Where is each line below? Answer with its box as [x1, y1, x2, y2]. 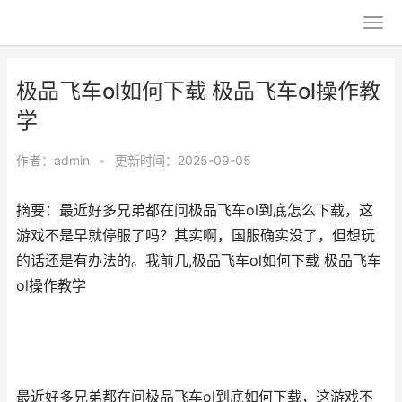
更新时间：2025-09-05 [115, 153, 251, 168]
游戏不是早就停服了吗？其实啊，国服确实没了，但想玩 [16, 227, 375, 244]
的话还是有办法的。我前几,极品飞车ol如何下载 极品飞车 [16, 252, 381, 269]
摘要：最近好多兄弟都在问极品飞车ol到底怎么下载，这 [16, 202, 373, 219]
